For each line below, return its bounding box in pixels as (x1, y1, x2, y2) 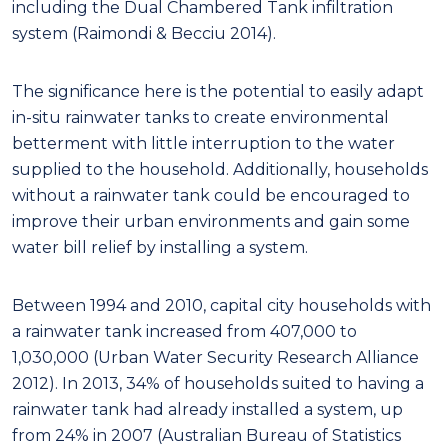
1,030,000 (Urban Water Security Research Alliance (12, 347, 419, 367)
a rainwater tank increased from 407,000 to (12, 321, 357, 341)
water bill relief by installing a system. (12, 237, 308, 257)
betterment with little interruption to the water (12, 133, 395, 153)
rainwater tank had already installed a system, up (12, 399, 403, 419)
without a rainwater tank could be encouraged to (12, 185, 410, 205)
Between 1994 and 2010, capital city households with (12, 295, 431, 315)
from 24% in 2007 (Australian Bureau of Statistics (12, 425, 401, 445)
